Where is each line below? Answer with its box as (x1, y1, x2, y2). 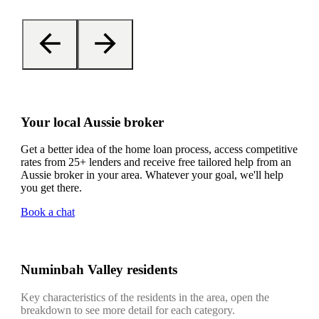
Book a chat (21, 206, 75, 219)
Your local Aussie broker (21, 114, 164, 130)
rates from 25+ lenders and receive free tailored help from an (21, 156, 291, 169)
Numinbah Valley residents (21, 262, 177, 278)
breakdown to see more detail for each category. (21, 303, 235, 316)
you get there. (21, 182, 82, 194)
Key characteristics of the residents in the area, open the (21, 291, 269, 303)
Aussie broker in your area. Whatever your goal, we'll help (21, 169, 283, 182)
